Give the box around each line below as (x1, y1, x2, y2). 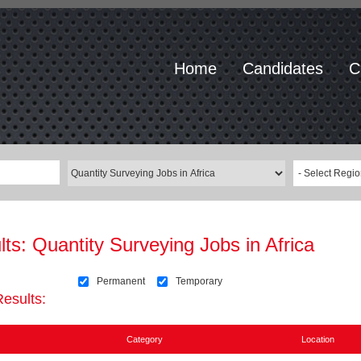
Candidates (243, 60, 323, 77)
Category (126, 334, 163, 344)
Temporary (175, 276, 222, 287)
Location (301, 334, 334, 344)
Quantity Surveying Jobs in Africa (31, 234, 314, 255)
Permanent (96, 276, 145, 287)
